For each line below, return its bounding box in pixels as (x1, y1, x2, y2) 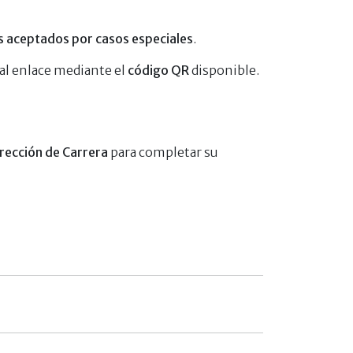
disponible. (189, 61, 259, 78)
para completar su (108, 143, 218, 160)
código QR (128, 61, 189, 78)
